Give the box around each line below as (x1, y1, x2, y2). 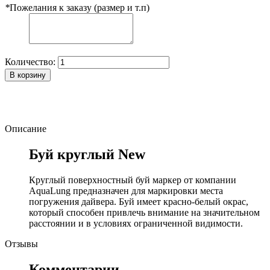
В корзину (10, 70, 46, 80)
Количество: (5, 56, 55, 67)
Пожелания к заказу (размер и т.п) (10, 2, 149, 13)
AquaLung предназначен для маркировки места (29, 185, 223, 196)
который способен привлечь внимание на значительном (29, 207, 260, 218)
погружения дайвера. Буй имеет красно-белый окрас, (29, 196, 248, 207)
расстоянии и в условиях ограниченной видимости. (29, 218, 243, 228)
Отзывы (5, 238, 38, 249)
